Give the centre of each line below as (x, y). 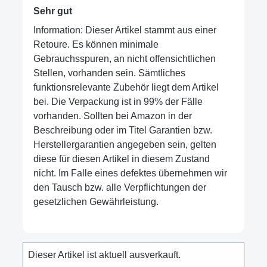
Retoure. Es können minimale (96, 45)
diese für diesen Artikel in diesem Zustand (121, 159)
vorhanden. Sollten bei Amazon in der (112, 116)
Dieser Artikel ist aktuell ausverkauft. (104, 255)
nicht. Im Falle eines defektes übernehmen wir (130, 173)
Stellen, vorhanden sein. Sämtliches (109, 73)
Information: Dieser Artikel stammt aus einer (125, 30)
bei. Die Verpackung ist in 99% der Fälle (118, 102)
